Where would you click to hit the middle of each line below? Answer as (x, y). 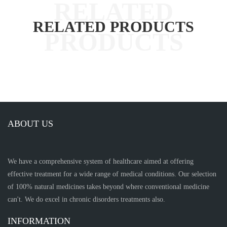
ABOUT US (30, 123)
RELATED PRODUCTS (113, 27)
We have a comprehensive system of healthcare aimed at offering (101, 162)
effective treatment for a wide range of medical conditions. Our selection (112, 174)
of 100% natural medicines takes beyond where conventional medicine (108, 187)
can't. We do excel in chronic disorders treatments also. (86, 200)
